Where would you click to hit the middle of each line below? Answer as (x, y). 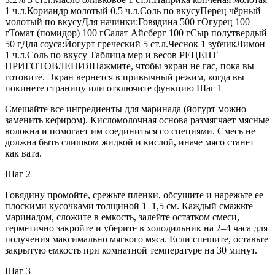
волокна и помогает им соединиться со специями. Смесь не (130, 131)
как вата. (23, 153)
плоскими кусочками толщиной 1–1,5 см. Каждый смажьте (129, 206)
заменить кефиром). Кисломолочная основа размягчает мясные (137, 120)
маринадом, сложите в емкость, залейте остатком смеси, (122, 217)
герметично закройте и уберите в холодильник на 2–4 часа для (136, 228)
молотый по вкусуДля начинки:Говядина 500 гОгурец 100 (127, 21)
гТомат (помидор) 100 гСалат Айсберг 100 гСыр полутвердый (136, 33)
